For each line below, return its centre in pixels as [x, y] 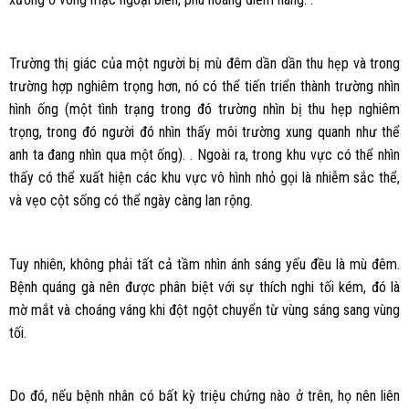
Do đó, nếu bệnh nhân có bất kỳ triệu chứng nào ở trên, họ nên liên [204, 396]
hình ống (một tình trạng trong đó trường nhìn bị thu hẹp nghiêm [204, 109]
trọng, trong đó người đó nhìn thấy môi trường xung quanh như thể [204, 131]
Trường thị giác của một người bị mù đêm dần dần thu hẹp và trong [204, 63]
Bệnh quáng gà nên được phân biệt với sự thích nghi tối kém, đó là [204, 287]
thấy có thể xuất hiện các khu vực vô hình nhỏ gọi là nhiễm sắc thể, [204, 177]
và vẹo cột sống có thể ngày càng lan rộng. [131, 200]
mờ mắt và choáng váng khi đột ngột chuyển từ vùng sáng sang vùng [204, 309]
